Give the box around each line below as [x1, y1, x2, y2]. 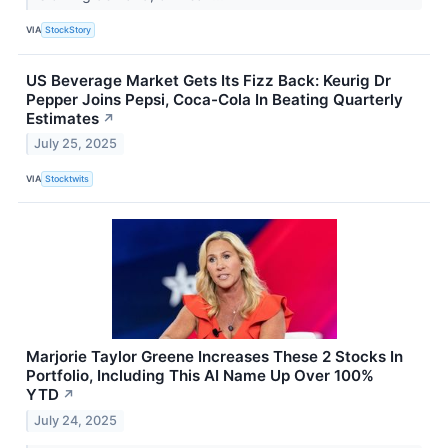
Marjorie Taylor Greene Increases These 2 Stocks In [26, 347, 403, 367]
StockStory [45, 24, 92, 36]
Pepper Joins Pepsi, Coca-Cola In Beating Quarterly [26, 89, 403, 109]
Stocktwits [45, 172, 90, 184]
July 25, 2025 [34, 136, 118, 152]
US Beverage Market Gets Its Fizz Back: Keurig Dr [26, 70, 391, 90]
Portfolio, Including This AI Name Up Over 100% [26, 366, 374, 386]
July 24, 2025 [34, 413, 118, 429]
